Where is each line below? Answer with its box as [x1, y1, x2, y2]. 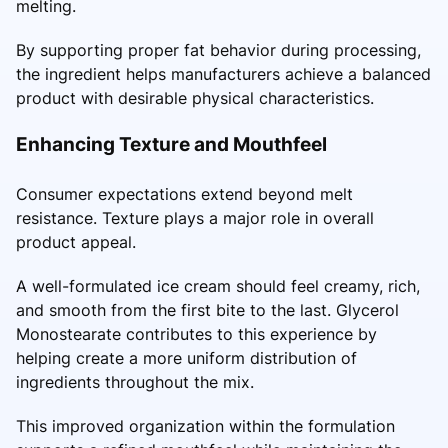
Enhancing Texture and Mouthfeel [16, 131, 327, 156]
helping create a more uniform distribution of [16, 347, 357, 368]
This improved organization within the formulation [16, 415, 395, 436]
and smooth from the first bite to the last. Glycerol [16, 299, 399, 320]
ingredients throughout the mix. [16, 371, 254, 392]
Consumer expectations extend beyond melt [16, 183, 353, 204]
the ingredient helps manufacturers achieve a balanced [16, 63, 431, 84]
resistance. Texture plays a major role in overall [16, 207, 374, 228]
